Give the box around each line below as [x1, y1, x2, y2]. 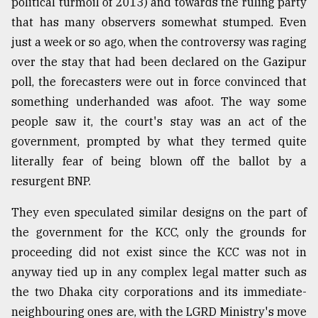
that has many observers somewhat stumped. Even [11, 15, 307, 30]
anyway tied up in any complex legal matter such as [11, 265, 307, 280]
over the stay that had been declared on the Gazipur [11, 55, 307, 70]
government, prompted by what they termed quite [11, 134, 307, 149]
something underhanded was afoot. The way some [11, 94, 307, 109]
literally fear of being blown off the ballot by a [11, 154, 307, 169]
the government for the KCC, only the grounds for [11, 225, 307, 240]
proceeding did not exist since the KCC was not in [11, 245, 307, 260]
